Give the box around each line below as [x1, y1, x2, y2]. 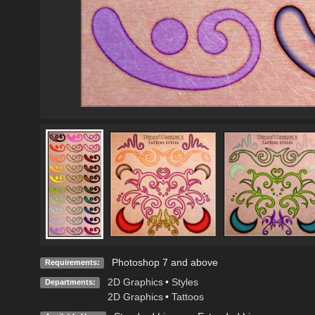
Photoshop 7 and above [111, 256, 218, 268]
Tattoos [171, 290, 204, 302]
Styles [171, 276, 198, 288]
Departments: [44, 277, 96, 286]
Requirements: [44, 257, 100, 266]
